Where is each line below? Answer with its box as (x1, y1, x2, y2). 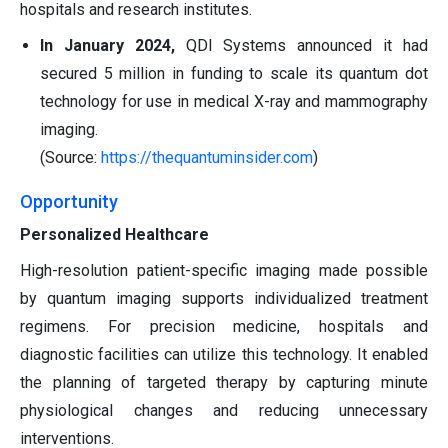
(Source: (40, 148, 101, 168)
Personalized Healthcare (20, 225, 209, 245)
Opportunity (20, 191, 118, 213)
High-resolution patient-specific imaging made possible (20, 261, 428, 281)
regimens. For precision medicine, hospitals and (20, 317, 428, 337)
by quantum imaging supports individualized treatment (20, 289, 428, 309)
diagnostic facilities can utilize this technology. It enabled (20, 345, 428, 365)
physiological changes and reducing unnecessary (20, 401, 428, 421)
